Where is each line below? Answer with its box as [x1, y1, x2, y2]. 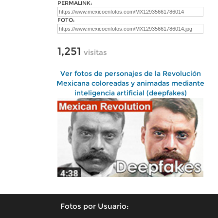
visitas [84, 48, 107, 57]
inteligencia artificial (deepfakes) [74, 89, 187, 97]
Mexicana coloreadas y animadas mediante [56, 79, 204, 88]
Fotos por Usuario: [60, 201, 128, 211]
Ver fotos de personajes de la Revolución [60, 69, 201, 78]
